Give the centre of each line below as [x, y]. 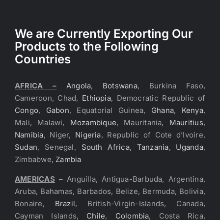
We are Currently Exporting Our [104, 34]
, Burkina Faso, [171, 86]
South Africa [105, 147]
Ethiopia [96, 98]
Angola [79, 86]
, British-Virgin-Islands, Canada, [140, 204]
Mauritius [186, 123]
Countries [43, 59]
